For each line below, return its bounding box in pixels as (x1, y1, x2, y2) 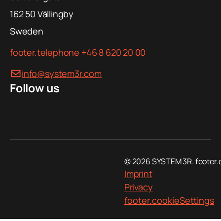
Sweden (10, 25, 43, 37)
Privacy (124, 181, 153, 193)
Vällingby (37, 7, 74, 20)
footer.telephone (10, 46, 80, 58)
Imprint (124, 167, 152, 180)
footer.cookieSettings (124, 194, 214, 206)
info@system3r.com (22, 67, 102, 79)
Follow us (10, 79, 59, 96)
